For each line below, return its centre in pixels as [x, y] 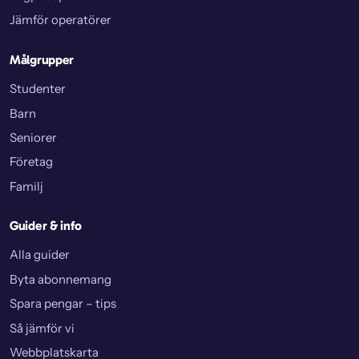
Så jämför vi [42, 328]
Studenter [38, 89]
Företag [31, 162]
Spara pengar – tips [63, 304]
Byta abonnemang [61, 279]
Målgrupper [42, 60]
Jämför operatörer [61, 20]
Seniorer [33, 137]
